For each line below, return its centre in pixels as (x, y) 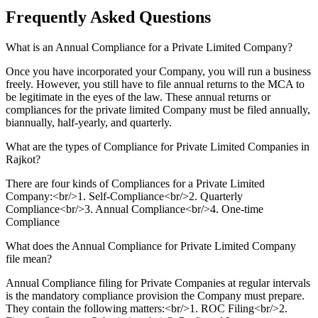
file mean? (29, 258)
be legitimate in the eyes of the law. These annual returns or (138, 97)
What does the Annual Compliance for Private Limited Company (151, 246)
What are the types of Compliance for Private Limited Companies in (158, 146)
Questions (175, 17)
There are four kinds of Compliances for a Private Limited (135, 183)
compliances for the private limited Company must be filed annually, (158, 109)
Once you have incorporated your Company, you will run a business (158, 71)
